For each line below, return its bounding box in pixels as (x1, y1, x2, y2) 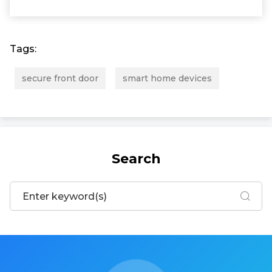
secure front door (22, 73, 98, 84)
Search (111, 151, 161, 167)
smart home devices (123, 73, 212, 84)
